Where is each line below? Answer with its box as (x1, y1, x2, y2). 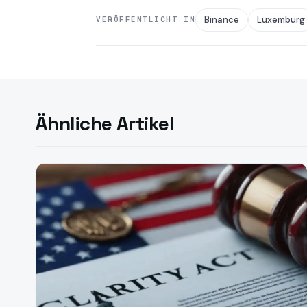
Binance (204, 13, 240, 25)
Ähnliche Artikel (36, 110, 175, 136)
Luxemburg (257, 13, 306, 25)
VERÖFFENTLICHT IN (96, 14, 196, 25)
